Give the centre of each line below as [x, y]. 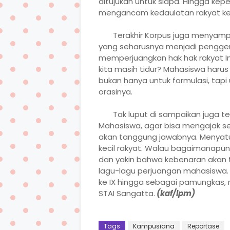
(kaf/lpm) [175, 193]
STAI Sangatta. [127, 193]
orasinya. [116, 91]
